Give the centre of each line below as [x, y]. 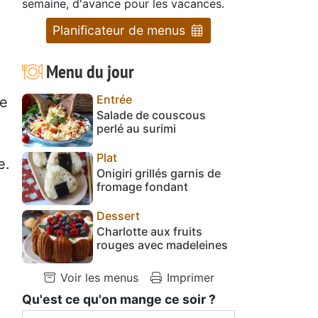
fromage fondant [142, 186]
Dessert [118, 215]
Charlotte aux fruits [149, 231]
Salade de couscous [151, 115]
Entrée [114, 99]
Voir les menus [98, 277]
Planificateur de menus [121, 30]
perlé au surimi [136, 128]
